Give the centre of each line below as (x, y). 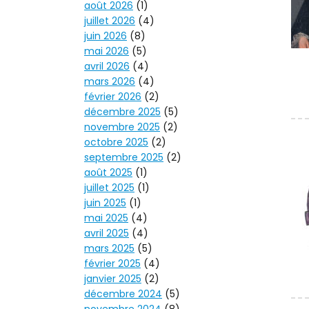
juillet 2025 (109, 188)
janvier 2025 (113, 279)
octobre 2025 (116, 142)
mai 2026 (107, 51)
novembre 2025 (122, 127)
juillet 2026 (110, 21)
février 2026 (113, 97)
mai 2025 (106, 218)
